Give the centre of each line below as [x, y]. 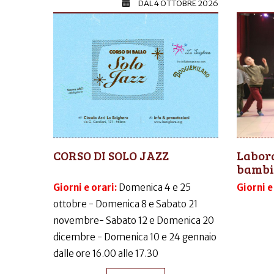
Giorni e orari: [86, 187]
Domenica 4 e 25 [155, 187]
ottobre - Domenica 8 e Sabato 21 [125, 204]
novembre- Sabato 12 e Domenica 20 [134, 220]
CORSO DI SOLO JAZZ [111, 155]
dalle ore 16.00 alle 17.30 [106, 253]
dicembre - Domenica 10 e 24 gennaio [135, 237]
